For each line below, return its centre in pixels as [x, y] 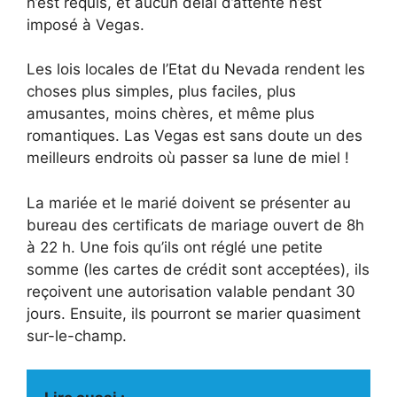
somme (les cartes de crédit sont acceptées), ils [198, 269]
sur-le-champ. [77, 335]
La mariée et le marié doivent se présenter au [189, 202]
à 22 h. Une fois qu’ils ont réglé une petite [175, 247]
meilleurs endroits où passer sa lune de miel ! [188, 158]
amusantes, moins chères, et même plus [171, 114]
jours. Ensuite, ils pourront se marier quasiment [194, 313]
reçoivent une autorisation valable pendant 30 [191, 291]
